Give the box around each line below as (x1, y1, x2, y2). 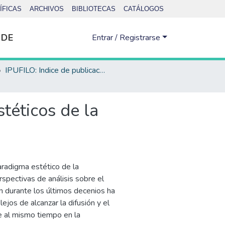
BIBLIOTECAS (72, 5, 116, 13)
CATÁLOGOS (124, 5, 164, 13)
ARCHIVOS (30, 5, 64, 13)
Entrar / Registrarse (92, 32, 163, 43)
